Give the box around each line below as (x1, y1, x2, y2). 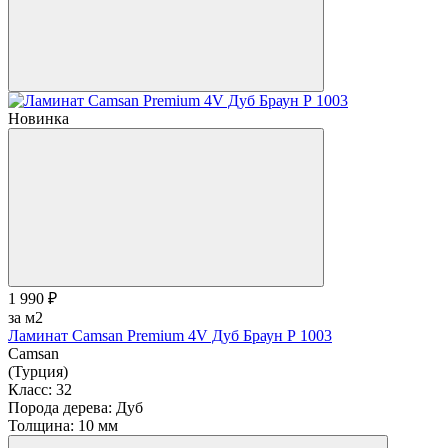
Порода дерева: (8, 398, 112, 416)
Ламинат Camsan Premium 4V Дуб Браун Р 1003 (8, 326, 332, 344)
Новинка (8, 109, 69, 127)
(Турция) (8, 362, 68, 380)
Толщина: (8, 416, 74, 434)
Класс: (8, 380, 52, 398)
